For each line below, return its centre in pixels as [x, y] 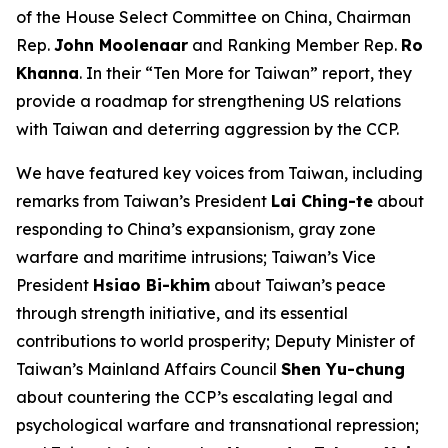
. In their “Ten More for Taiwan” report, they [245, 73]
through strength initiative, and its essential [182, 313]
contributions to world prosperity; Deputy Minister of [215, 341]
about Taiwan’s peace [298, 285]
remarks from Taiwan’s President [143, 201]
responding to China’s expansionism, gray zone [196, 229]
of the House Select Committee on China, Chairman [213, 17]
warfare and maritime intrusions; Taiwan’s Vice [196, 257]
